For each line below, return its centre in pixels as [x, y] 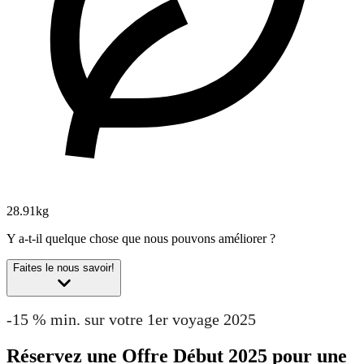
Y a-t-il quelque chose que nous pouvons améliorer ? [141, 239]
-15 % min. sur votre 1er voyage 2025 [131, 319]
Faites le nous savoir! [64, 268]
